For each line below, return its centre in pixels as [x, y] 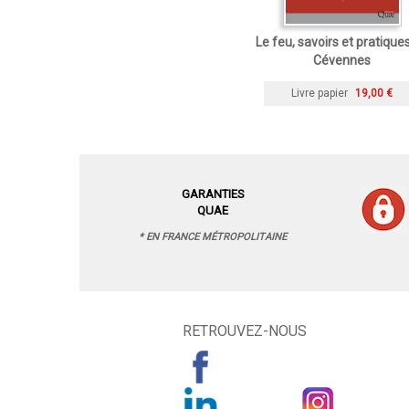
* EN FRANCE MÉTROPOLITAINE [213, 237]
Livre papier [320, 94]
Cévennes [342, 61]
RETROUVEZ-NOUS [244, 331]
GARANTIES [213, 194]
